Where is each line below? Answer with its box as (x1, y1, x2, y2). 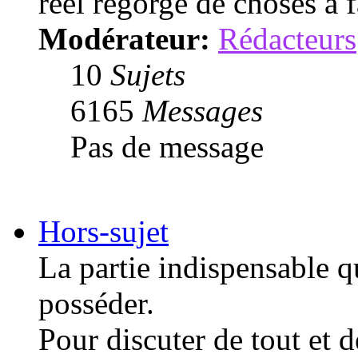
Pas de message (70, 129, 264, 164)
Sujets (110, 57, 185, 92)
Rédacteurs (218, 21, 356, 56)
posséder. (38, 285, 154, 320)
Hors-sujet (38, 213, 169, 249)
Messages (142, 93, 263, 128)
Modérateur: (38, 21, 210, 56)
